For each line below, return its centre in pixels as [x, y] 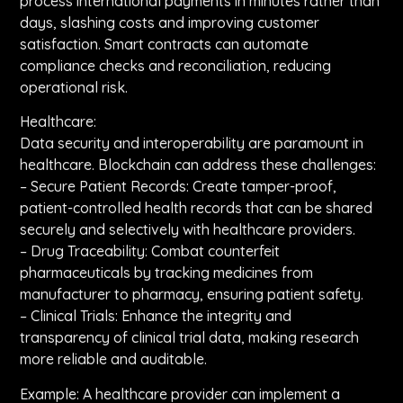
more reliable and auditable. [114, 359]
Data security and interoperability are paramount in [192, 143]
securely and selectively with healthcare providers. [188, 230]
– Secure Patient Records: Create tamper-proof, [179, 187]
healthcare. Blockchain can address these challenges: [198, 165]
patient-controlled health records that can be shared [197, 208]
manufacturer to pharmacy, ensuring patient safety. [192, 295]
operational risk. [74, 88]
